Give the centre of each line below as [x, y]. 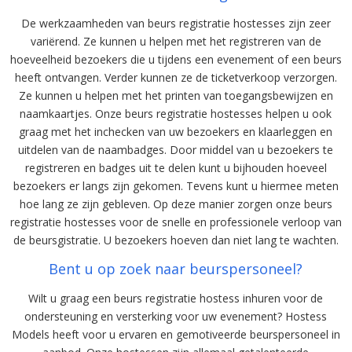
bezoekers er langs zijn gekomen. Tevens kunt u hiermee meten [176, 185]
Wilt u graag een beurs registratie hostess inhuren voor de [176, 298]
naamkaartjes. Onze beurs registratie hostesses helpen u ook [176, 113]
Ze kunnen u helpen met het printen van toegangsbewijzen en [176, 95]
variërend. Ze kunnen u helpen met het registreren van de [176, 41]
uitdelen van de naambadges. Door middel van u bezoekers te [176, 149]
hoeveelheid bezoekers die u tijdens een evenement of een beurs [176, 59]
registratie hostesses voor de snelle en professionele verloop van [176, 222]
